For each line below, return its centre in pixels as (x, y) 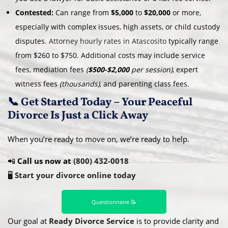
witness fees (37, 84)
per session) (151, 70)
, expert (185, 70)
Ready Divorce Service (92, 221)
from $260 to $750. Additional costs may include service (110, 55)
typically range (192, 41)
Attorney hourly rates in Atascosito (108, 41)
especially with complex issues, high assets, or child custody (118, 27)
